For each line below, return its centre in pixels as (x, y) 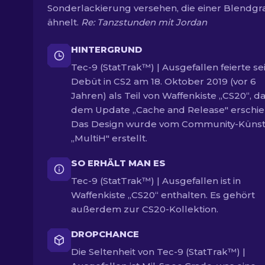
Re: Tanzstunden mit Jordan (144, 22)
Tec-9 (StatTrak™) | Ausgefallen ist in (156, 181)
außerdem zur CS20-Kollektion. (145, 209)
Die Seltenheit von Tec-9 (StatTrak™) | (158, 252)
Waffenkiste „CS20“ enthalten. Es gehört (163, 195)
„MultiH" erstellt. (109, 138)
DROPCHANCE (105, 234)
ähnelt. (64, 22)
